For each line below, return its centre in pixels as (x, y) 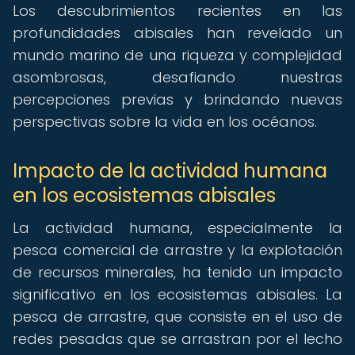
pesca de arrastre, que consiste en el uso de (177, 317)
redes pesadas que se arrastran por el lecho (177, 339)
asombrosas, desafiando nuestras (177, 77)
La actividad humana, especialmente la (177, 228)
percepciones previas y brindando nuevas (177, 99)
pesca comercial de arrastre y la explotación (177, 250)
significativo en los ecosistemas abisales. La (177, 294)
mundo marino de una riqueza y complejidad (177, 55)
